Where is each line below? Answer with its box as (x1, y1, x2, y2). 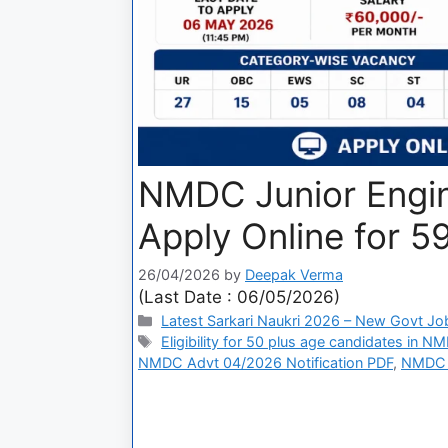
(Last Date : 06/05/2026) (138, 287, 340, 308)
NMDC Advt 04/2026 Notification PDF (138, 354, 393, 372)
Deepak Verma (245, 266, 343, 284)
